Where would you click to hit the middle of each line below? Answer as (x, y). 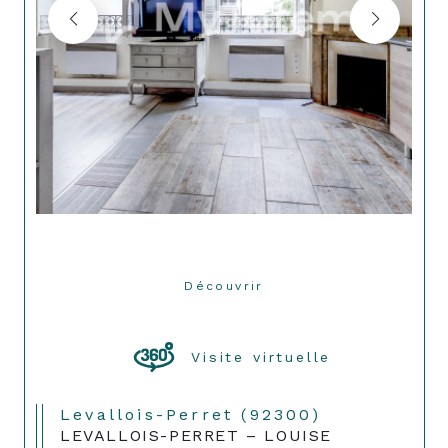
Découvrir (229, 286)
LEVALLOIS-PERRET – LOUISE (196, 435)
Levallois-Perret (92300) (197, 414)
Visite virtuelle (261, 356)
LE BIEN (224, 304)
